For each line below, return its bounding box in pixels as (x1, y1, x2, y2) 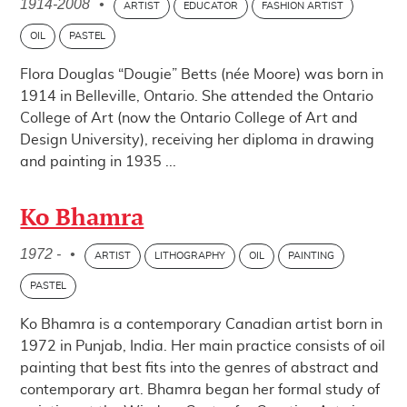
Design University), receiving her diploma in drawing (20, 133, 375, 147)
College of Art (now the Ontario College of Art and (20, 111, 359, 125)
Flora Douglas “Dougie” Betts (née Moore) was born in (20, 67, 384, 82)
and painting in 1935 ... (20, 154, 177, 169)
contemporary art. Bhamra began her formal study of (20, 382, 381, 397)
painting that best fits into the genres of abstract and (20, 361, 380, 375)
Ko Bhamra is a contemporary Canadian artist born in (20, 317, 383, 332)
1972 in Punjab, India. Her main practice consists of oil (20, 339, 386, 353)
